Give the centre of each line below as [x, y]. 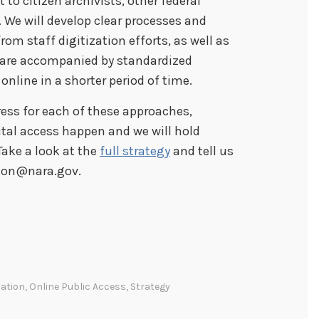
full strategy [135, 151]
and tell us [202, 151]
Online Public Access [78, 286]
